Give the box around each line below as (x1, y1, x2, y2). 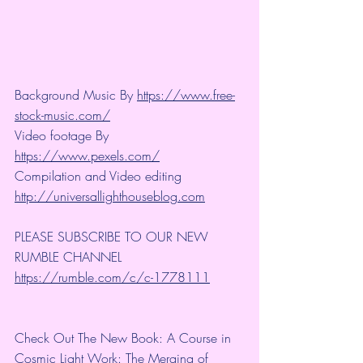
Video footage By (15, 126, 113, 144)
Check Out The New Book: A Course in (15, 328, 235, 347)
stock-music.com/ (15, 105, 110, 124)
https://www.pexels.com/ (15, 146, 160, 164)
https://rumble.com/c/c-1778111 (15, 267, 210, 286)
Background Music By (15, 85, 137, 104)
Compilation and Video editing (15, 166, 186, 185)
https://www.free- (137, 85, 235, 104)
